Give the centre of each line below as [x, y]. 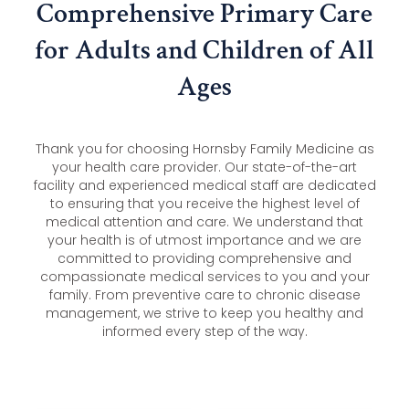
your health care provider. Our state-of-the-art [204, 168]
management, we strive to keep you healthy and [204, 314]
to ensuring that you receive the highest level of [204, 204]
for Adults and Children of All [204, 50]
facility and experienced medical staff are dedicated [204, 186]
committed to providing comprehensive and [204, 259]
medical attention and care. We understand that [204, 222]
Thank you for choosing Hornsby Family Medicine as [204, 149]
